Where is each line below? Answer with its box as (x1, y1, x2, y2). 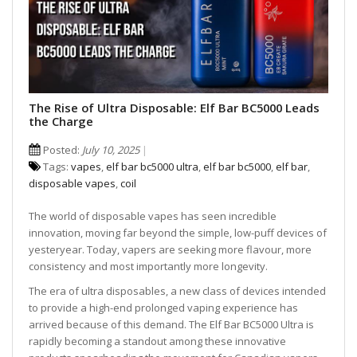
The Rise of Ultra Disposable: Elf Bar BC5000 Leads (29, 100, 320, 116)
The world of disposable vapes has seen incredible (29, 209, 277, 223)
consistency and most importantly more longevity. (29, 259, 268, 273)
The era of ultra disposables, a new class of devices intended (29, 284, 326, 298)
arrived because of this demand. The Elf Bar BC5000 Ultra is (29, 317, 314, 331)
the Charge (29, 113, 93, 129)
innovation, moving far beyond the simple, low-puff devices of (29, 226, 327, 240)
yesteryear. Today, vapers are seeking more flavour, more (29, 242, 312, 257)
